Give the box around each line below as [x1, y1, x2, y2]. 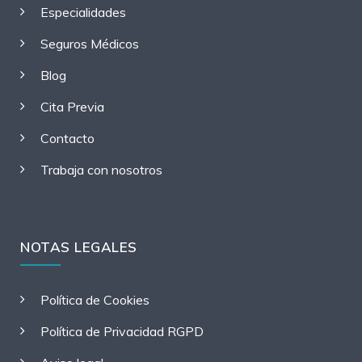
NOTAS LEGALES [20, 238, 137, 255]
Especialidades [40, 3, 126, 20]
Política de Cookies [40, 291, 149, 308]
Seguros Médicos [40, 35, 139, 52]
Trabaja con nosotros [40, 161, 162, 178]
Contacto [40, 129, 95, 146]
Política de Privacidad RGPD [40, 322, 204, 339]
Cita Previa [40, 98, 104, 115]
